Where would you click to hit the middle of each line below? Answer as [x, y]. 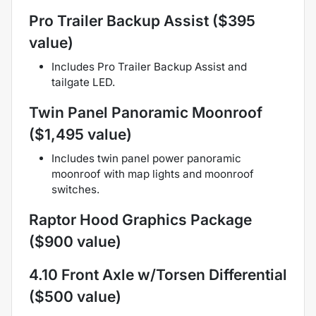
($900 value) [75, 242]
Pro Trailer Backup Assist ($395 [142, 21]
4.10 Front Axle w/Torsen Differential [158, 275]
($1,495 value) [80, 135]
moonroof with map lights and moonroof [153, 174]
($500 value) [75, 297]
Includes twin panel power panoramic [146, 159]
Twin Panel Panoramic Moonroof [146, 113]
